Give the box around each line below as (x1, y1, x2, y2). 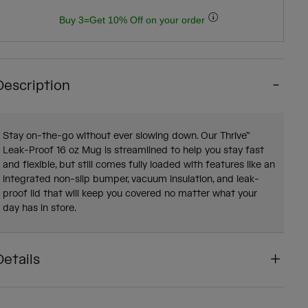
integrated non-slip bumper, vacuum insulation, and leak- (2, 173, 259, 186)
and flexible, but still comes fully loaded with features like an (2, 159, 275, 171)
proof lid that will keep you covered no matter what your (2, 188, 257, 200)
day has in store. (2, 202, 76, 214)
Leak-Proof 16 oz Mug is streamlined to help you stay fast (2, 144, 264, 157)
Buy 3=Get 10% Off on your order (58, 14, 208, 25)
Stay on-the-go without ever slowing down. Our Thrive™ (2, 130, 250, 142)
